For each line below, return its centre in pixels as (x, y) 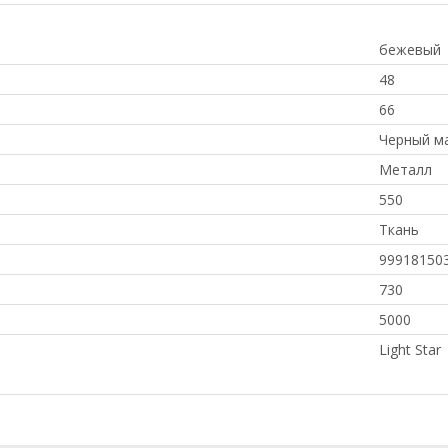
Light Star (410, 349)
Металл (405, 169)
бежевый (410, 49)
